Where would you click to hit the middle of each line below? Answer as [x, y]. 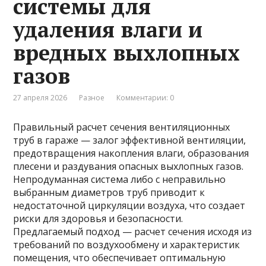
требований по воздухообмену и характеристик [127, 244]
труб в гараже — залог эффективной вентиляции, [130, 140]
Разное [92, 97]
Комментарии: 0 [145, 97]
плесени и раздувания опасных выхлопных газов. [129, 166]
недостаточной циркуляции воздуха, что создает [129, 205]
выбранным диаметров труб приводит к [109, 192]
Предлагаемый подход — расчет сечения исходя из [133, 231]
